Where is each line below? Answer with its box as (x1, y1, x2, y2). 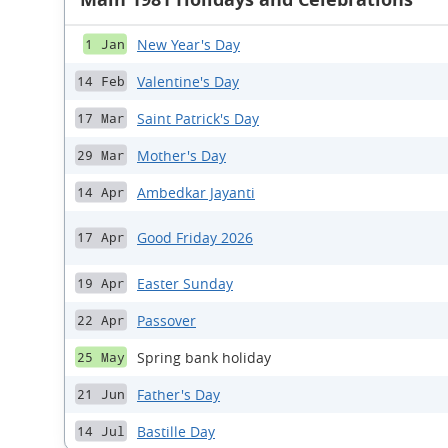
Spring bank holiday (137, 347, 271, 367)
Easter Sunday (137, 273, 233, 293)
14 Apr (77, 184, 125, 200)
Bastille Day (137, 421, 215, 441)
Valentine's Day (137, 71, 239, 91)
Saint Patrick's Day (137, 108, 259, 128)
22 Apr (77, 312, 125, 328)
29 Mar (77, 147, 125, 163)
